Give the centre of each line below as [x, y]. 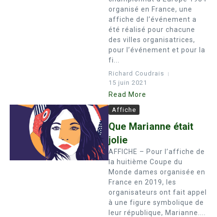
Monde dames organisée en [157, 172]
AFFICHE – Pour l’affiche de [157, 152]
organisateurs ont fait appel [158, 192]
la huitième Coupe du [146, 162]
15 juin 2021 [128, 83]
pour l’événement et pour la [157, 50]
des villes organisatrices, [152, 40]
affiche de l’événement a [153, 19]
